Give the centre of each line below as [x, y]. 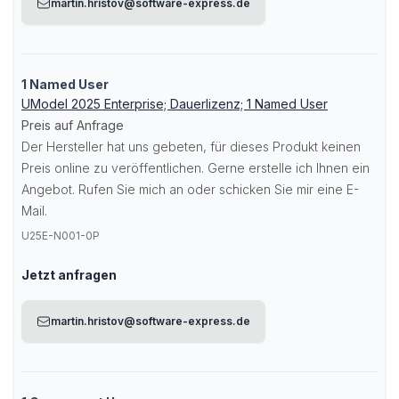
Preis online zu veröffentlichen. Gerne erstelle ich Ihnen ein [195, 168]
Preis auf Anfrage [73, 125]
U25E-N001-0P [61, 236]
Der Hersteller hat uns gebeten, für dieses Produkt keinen [191, 147]
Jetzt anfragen [69, 275]
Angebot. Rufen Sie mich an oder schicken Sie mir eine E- [190, 189]
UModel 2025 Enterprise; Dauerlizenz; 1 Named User [175, 104]
